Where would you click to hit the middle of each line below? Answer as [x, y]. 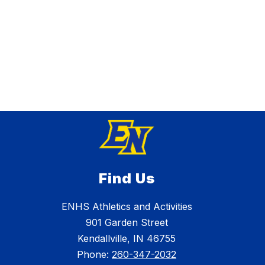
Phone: [94, 255]
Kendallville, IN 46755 [127, 239]
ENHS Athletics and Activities [127, 207]
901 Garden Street [127, 223]
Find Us [127, 179]
